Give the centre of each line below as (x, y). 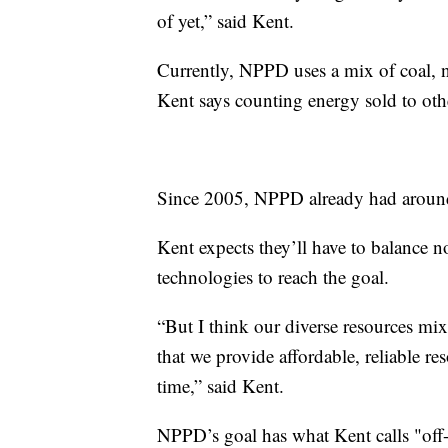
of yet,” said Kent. (225, 21)
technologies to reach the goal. (273, 277)
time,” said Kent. (220, 386)
